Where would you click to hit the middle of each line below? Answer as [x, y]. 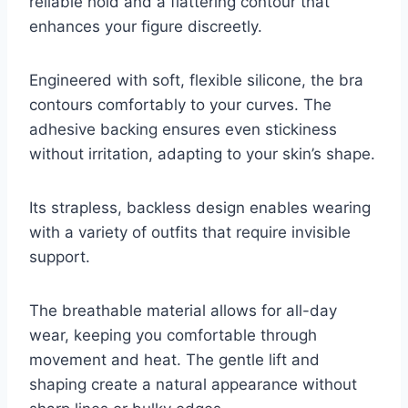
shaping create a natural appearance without [193, 384]
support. [60, 256]
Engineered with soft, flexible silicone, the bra [196, 80]
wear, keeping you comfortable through [173, 335]
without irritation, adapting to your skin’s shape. [202, 153]
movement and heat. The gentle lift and [174, 359]
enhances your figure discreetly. [146, 26]
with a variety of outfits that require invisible [190, 232]
